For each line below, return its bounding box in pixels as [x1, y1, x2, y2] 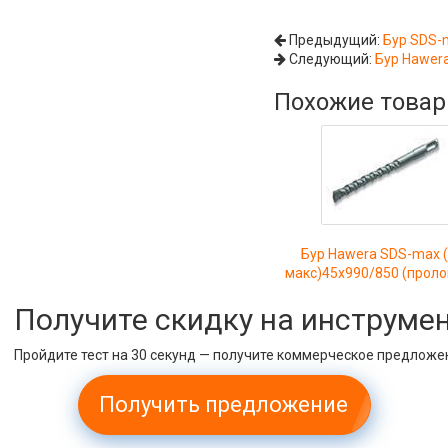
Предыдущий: [286, 32, 384, 48]
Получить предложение [99, 392, 349, 417]
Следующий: [286, 51, 376, 67]
